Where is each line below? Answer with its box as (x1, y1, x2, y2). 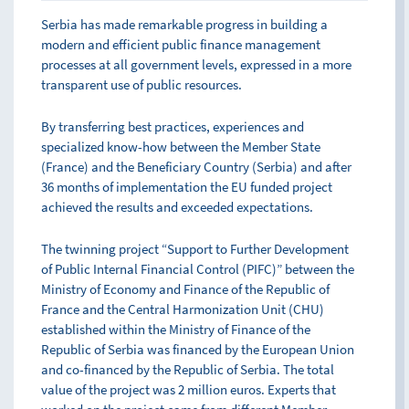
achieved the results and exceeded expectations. (41, 198, 313, 215)
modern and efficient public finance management (41, 36, 320, 53)
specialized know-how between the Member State (41, 138, 320, 155)
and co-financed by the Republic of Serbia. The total (41, 361, 334, 378)
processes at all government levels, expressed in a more (41, 56, 351, 73)
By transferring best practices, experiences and (41, 118, 304, 135)
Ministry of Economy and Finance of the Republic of (41, 280, 330, 298)
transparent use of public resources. (41, 76, 242, 93)
